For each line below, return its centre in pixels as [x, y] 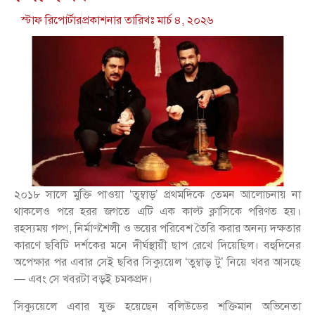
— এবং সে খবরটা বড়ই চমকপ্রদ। [83, 279]
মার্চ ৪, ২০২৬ [185, 20]
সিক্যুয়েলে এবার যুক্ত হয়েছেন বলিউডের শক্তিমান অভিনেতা [157, 306]
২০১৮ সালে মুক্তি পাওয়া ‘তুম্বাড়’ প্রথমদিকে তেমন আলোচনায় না [157, 195]
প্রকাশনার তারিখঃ [120, 20]
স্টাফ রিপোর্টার [51, 20]
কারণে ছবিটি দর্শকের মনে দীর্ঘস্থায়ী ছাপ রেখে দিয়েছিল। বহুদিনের [157, 245]
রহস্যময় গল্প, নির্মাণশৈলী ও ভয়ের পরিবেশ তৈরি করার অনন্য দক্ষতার [157, 229]
